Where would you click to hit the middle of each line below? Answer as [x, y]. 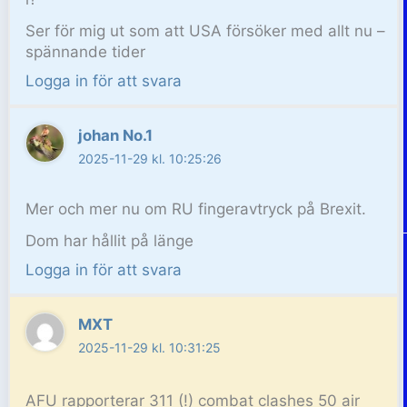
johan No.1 [115, 136]
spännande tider [86, 51]
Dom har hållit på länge [110, 240]
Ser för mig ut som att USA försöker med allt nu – [206, 30]
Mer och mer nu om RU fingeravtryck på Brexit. [196, 208]
